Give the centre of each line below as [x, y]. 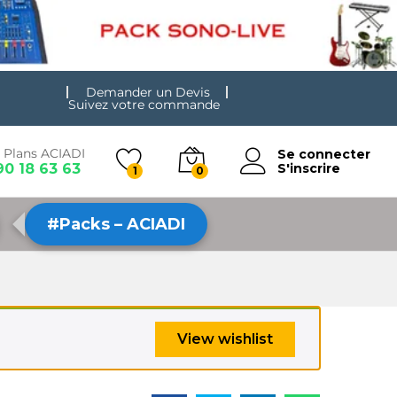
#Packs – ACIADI [116, 224]
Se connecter [324, 154]
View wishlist [225, 339]
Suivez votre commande [144, 105]
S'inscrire [309, 168]
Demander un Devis [148, 92]
